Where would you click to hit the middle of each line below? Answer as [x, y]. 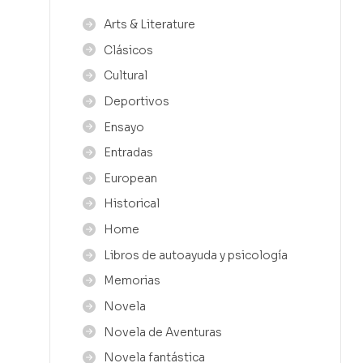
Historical [132, 204]
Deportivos [137, 101]
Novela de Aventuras [163, 332]
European [130, 178]
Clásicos [128, 50]
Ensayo [124, 127]
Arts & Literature [149, 24]
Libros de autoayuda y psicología [196, 255]
